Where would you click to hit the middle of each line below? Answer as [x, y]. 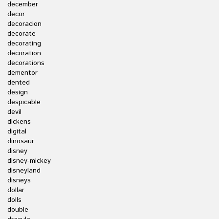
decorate [22, 34]
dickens [19, 122]
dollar [16, 190]
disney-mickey [29, 161]
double [18, 210]
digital [17, 131]
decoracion [24, 24]
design [18, 92]
